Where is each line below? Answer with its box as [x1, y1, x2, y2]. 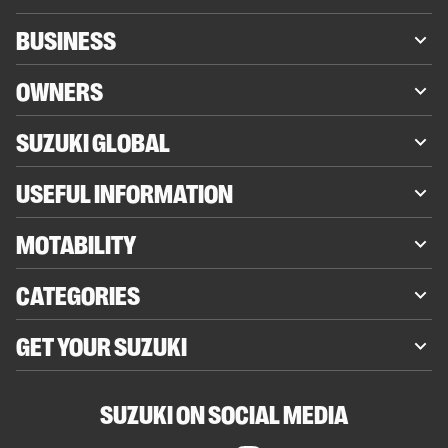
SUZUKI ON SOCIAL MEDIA [100, 397, 348, 428]
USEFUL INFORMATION [16, 176, 233, 207]
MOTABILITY [16, 227, 136, 258]
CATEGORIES [16, 278, 140, 309]
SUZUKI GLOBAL [16, 125, 170, 156]
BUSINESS [16, 23, 116, 54]
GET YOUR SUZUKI [16, 329, 187, 360]
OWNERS [16, 74, 103, 105]
